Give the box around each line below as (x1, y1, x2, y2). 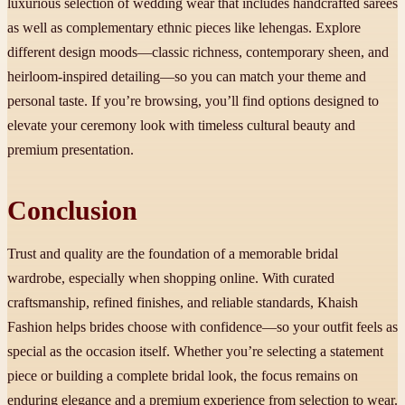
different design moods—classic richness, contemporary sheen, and (7, 44, 389, 61)
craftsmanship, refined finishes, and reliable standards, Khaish (7, 294, 358, 310)
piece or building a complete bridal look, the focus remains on (7, 367, 358, 383)
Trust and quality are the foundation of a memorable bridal (7, 245, 338, 261)
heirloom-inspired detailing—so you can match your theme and (7, 69, 366, 85)
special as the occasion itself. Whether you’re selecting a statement (7, 343, 383, 359)
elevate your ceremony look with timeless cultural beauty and (7, 118, 355, 134)
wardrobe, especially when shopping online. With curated (7, 269, 334, 286)
